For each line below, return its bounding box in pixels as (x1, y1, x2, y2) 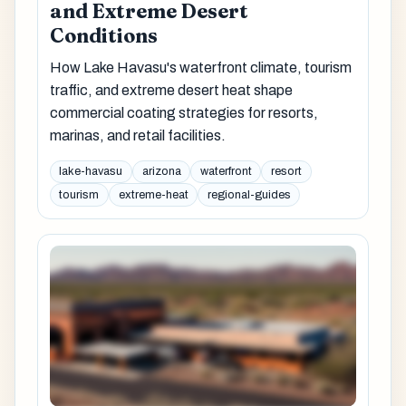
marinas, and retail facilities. (49, 128, 226, 144)
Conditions (49, 24, 158, 49)
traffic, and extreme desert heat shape (49, 82, 293, 99)
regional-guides (207, 188, 291, 202)
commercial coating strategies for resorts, (49, 105, 318, 121)
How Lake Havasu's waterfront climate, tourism (49, 60, 352, 76)
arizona (141, 165, 181, 179)
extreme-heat (118, 188, 188, 202)
